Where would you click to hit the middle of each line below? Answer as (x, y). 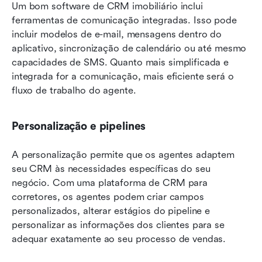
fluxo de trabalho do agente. (74, 90)
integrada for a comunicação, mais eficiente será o (123, 76)
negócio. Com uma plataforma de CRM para (110, 182)
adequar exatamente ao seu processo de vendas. (119, 239)
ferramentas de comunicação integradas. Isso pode (124, 20)
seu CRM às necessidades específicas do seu (111, 168)
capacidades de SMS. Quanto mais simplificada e (120, 62)
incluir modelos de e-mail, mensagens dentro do (117, 34)
